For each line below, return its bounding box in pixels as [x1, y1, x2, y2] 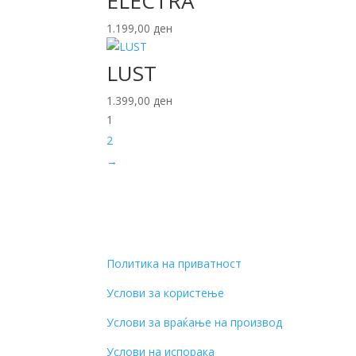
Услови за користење [106, 284, 225, 300]
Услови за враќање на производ [106, 314, 283, 330]
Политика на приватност [106, 255, 242, 271]
